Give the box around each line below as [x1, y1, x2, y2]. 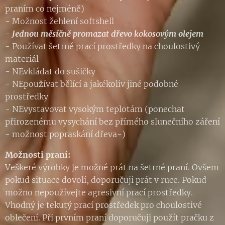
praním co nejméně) [5, 3, 84, 14]
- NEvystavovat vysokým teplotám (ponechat [5, 103, 185, 114]
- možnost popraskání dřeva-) [5, 129, 126, 139]
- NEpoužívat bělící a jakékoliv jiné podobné [5, 78, 178, 89]
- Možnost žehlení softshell [5, 16, 114, 26]
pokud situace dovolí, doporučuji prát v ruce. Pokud [5, 174, 206, 185]
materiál [5, 53, 39, 64]
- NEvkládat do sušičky [5, 66, 95, 76]
